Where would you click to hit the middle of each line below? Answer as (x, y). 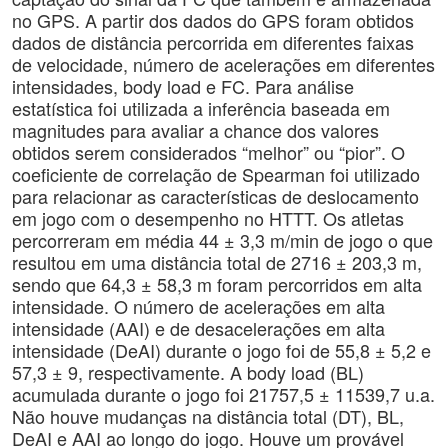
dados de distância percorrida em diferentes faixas (213, 42)
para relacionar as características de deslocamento (215, 196)
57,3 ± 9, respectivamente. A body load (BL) (188, 372)
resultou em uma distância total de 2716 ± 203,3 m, (217, 262)
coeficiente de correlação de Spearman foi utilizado (216, 174)
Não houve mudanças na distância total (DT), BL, (208, 416)
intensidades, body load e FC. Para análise (183, 86)
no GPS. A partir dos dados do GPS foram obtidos (213, 20)
